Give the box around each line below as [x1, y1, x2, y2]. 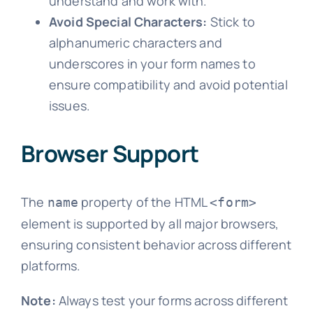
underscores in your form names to [48, 55, 256, 73]
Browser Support [20, 138, 199, 170]
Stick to [207, 13, 255, 31]
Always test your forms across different [55, 291, 289, 309]
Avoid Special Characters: [48, 13, 208, 31]
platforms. [20, 256, 81, 274]
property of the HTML [78, 193, 210, 210]
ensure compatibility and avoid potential [48, 76, 288, 94]
